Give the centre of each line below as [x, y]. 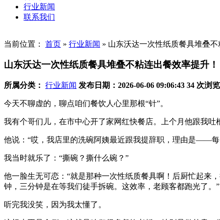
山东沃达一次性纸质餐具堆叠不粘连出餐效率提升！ [111, 65]
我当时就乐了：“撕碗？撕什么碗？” [66, 158]
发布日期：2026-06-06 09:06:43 [132, 85]
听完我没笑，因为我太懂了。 [55, 205]
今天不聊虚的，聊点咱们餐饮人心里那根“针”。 [86, 104]
